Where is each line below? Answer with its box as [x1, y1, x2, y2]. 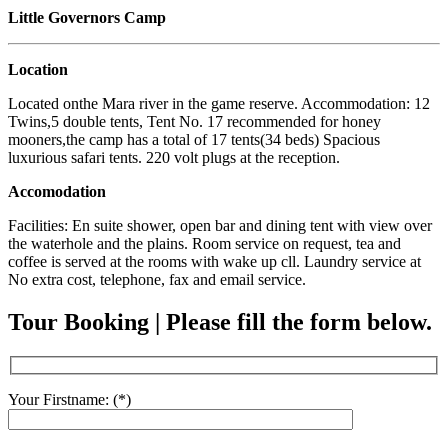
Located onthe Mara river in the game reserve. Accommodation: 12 [8, 95, 430, 112]
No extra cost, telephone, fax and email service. [8, 271, 306, 288]
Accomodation [8, 183, 106, 200]
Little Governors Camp [8, 9, 166, 26]
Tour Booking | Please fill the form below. [8, 308, 432, 335]
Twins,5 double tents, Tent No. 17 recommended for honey [8, 113, 381, 130]
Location [8, 61, 68, 78]
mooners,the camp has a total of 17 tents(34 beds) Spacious [8, 131, 380, 148]
